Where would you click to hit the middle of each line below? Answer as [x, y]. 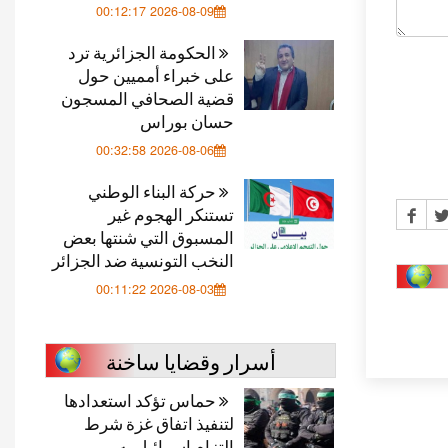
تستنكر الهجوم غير [171, 213]
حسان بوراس [187, 120]
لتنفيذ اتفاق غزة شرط [159, 422]
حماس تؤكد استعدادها [141, 399]
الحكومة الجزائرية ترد [143, 51]
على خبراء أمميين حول [156, 74]
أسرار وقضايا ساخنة [190, 360]
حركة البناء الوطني [153, 190]
